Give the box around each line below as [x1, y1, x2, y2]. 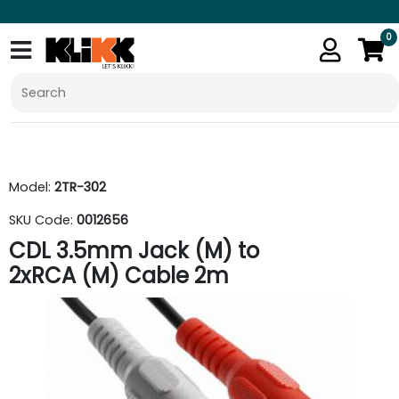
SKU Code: [9, 211, 77, 229]
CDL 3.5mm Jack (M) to [9, 236, 259, 265]
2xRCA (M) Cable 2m [9, 261, 229, 290]
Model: [9, 178, 54, 196]
